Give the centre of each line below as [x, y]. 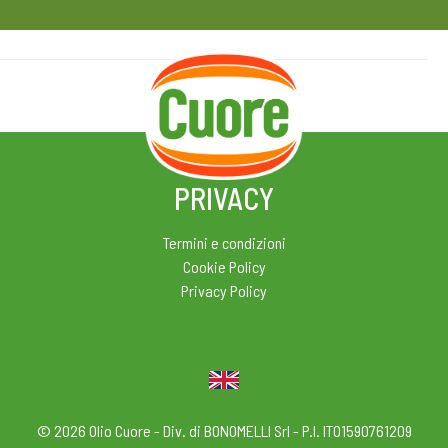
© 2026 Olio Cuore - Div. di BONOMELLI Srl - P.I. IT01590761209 [224, 430]
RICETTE [65, 99]
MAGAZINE [383, 99]
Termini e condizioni [224, 242]
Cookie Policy [224, 266]
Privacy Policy [224, 290]
